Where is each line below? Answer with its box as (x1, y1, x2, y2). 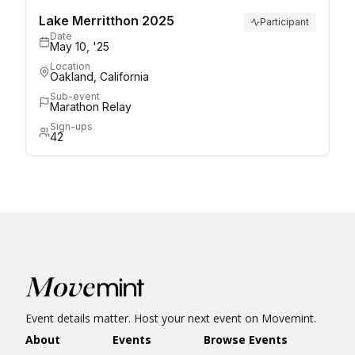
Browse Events (204, 332, 288, 348)
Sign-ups (50, 120, 93, 132)
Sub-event (50, 90, 100, 102)
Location (50, 59, 90, 72)
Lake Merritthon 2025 (39, 12, 174, 29)
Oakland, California (50, 69, 149, 83)
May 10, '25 (50, 39, 109, 53)
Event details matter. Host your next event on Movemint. (25, 311, 316, 326)
